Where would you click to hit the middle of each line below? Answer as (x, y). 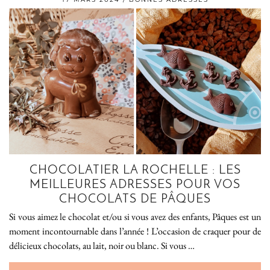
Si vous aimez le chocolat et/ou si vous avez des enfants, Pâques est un (135, 217)
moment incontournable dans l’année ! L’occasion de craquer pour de (135, 231)
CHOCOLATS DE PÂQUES (135, 200)
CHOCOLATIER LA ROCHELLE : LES (135, 171)
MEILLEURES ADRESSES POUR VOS (135, 185)
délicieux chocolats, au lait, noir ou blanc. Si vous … (102, 246)
